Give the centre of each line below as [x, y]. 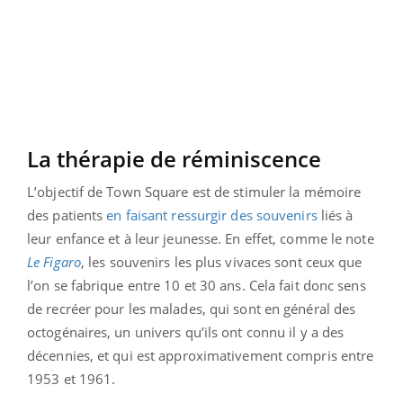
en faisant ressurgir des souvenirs [212, 215]
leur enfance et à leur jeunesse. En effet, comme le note [201, 239]
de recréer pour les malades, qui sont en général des [192, 309]
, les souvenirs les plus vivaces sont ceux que [221, 262]
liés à [335, 215]
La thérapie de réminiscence [174, 159]
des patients [67, 215]
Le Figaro [54, 262]
